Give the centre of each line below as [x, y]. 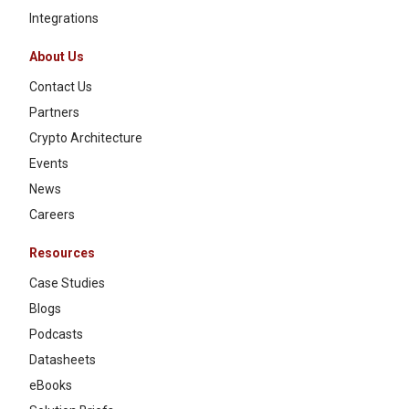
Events [49, 163]
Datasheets [63, 359]
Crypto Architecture [86, 137]
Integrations [64, 18]
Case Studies [67, 283]
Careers [52, 214]
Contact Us [61, 86]
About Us [57, 56]
